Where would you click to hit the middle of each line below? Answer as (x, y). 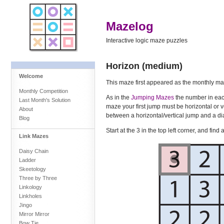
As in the (118, 97)
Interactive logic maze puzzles (147, 40)
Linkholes (30, 196)
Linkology (30, 187)
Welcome (31, 76)
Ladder (27, 160)
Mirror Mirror (34, 214)
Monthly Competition (43, 91)
